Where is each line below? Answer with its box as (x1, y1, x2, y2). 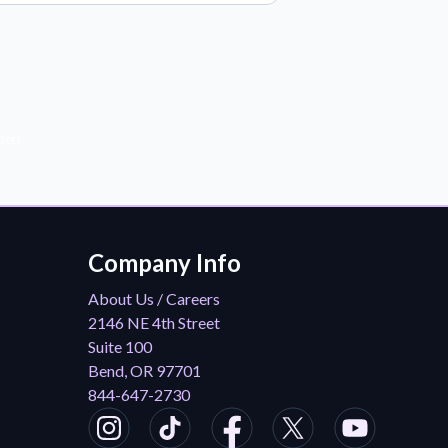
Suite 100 (87, 337, 152, 356)
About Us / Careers (87, 289, 220, 308)
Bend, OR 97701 (87, 361, 201, 380)
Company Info (87, 248, 241, 277)
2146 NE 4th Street (87, 313, 220, 332)
